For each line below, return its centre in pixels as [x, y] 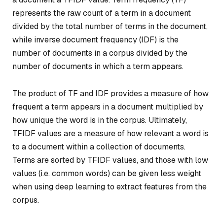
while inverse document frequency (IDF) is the [95, 39]
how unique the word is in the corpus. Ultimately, [100, 120]
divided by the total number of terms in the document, [110, 26]
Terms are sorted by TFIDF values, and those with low [110, 160]
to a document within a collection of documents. [99, 147]
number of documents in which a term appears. [98, 66]
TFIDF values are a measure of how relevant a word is [110, 134]
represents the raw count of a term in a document [102, 13]
